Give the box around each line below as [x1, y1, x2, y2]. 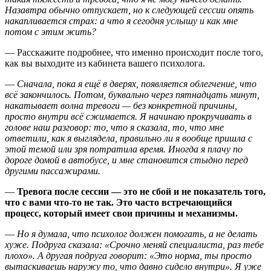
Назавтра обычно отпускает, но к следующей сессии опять [5, 4, 253, 15]
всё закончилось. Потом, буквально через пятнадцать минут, [5, 89, 260, 100]
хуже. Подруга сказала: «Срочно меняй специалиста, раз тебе [5, 239, 264, 250]
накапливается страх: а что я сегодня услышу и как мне [5, 15, 238, 26]
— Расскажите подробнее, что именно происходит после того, [5, 47, 263, 57]
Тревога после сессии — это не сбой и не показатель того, [17, 186, 266, 197]
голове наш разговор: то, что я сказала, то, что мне [5, 122, 224, 132]
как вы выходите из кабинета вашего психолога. [5, 57, 205, 68]
